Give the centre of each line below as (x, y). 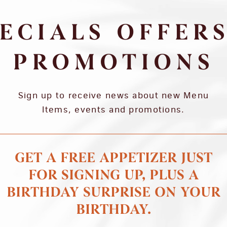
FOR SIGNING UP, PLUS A (113, 176)
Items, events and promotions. (113, 110)
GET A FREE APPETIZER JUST (113, 159)
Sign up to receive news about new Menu (113, 96)
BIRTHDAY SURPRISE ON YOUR (113, 193)
